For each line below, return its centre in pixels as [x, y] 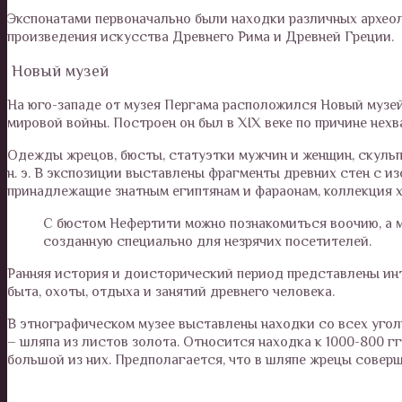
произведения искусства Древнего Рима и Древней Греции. [201, 36]
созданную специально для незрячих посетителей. [207, 241]
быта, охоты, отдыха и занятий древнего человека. [171, 291]
